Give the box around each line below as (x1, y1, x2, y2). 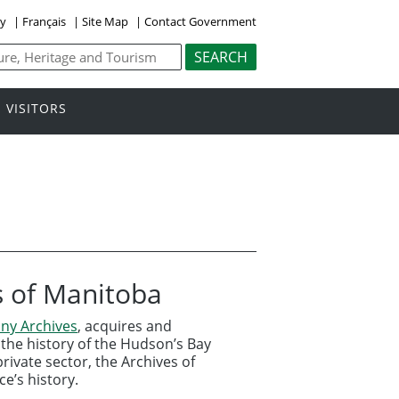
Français (21, 12, 66, 29)
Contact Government (144, 12, 256, 29)
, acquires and (77, 315, 172, 336)
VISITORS (6, 100, 67, 118)
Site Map (81, 12, 128, 29)
